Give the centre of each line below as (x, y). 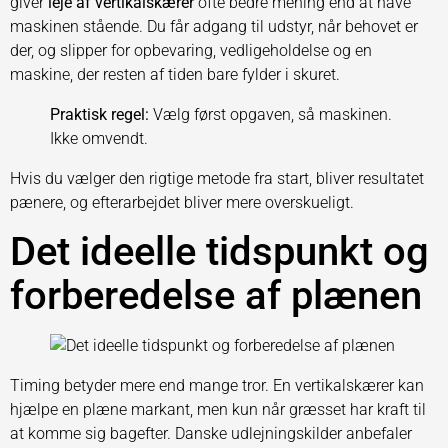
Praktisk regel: (99, 115)
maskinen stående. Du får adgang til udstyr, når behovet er (214, 27)
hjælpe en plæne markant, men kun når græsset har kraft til (218, 409)
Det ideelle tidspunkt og (219, 251)
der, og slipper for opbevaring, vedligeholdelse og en (191, 51)
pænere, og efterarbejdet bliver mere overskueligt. (182, 203)
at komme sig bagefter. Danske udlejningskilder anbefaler (211, 433)
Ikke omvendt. (99, 139)
